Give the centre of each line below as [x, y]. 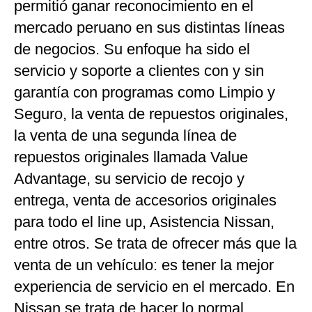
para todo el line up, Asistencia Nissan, [144, 222]
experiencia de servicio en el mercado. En [154, 287]
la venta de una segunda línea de [125, 135]
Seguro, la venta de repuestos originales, [151, 114]
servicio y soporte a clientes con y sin [139, 71]
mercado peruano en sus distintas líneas [149, 28]
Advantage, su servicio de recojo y [129, 179]
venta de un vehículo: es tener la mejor [144, 265]
